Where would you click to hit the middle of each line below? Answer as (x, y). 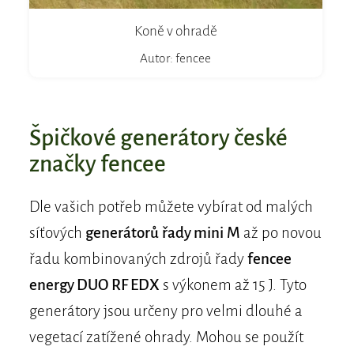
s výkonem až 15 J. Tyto (233, 285)
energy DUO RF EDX (94, 285)
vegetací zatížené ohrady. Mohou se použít (166, 337)
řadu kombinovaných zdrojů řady (138, 259)
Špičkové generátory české (158, 138)
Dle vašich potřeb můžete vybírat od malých (171, 207)
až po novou (281, 233)
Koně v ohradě (175, 32)
